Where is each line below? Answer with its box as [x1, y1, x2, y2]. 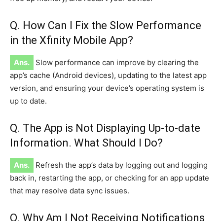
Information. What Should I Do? [10, 137, 163, 149]
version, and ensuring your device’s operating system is [10, 83, 204, 93]
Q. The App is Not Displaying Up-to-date [10, 122, 200, 135]
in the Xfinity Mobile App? [10, 34, 133, 47]
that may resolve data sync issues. [10, 186, 129, 196]
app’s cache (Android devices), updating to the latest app [10, 71, 207, 80]
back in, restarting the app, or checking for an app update [10, 173, 209, 183]
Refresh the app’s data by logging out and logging [34, 160, 208, 170]
